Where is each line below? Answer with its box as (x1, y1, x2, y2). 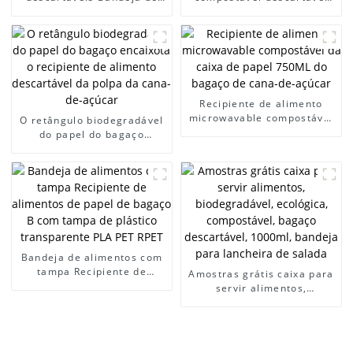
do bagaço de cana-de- (200, 139, 322, 154)
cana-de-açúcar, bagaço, (195, 19, 328, 33)
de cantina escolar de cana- (17, 61, 166, 76)
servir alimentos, (215, 281, 307, 295)
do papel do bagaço (39, 128, 144, 142)
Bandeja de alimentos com (20, 251, 163, 265)
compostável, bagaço (204, 310, 318, 324)
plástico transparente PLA (22, 307, 162, 321)
